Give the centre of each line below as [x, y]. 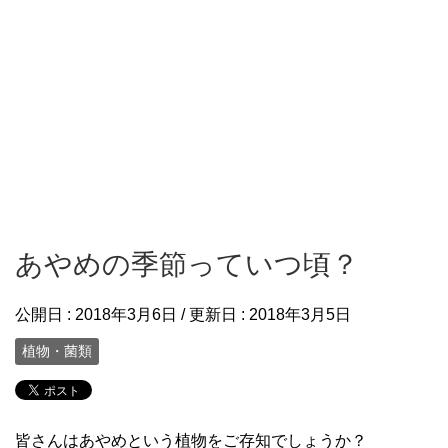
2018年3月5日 [300, 314]
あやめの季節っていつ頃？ [187, 264]
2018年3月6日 [126, 314]
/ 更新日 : [213, 314]
